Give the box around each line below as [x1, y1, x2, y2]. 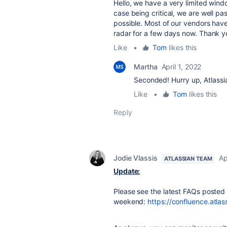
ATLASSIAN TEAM [164, 155, 212, 162]
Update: [113, 167, 140, 175]
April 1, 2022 [161, 62, 202, 71]
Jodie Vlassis [113, 154, 158, 162]
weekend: [113, 197, 148, 206]
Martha [134, 62, 158, 71]
